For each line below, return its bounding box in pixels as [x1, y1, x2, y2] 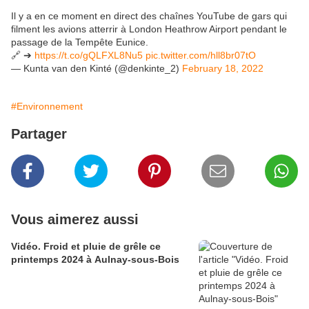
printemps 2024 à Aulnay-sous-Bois [11, 254, 179, 266]
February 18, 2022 [182, 63, 263, 74]
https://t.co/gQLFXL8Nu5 [34, 50, 143, 61]
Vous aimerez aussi [11, 212, 139, 228]
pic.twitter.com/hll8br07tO [146, 50, 256, 61]
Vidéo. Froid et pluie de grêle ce [11, 241, 161, 252]
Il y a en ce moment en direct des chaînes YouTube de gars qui [11, 10, 287, 22]
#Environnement [11, 101, 83, 112]
